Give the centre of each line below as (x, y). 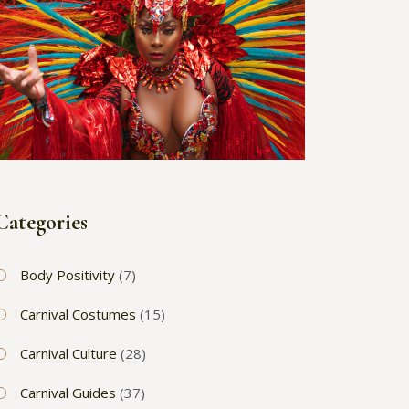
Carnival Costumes (78, 314)
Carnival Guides (68, 392)
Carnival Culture (68, 353)
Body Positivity (68, 274)
